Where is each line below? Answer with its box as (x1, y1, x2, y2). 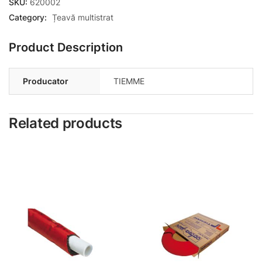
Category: (9, 12, 49, 22)
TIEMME (113, 76, 144, 86)
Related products (9, 115, 123, 132)
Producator (23, 76, 68, 86)
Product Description (9, 40, 123, 54)
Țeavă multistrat (52, 12, 113, 22)
